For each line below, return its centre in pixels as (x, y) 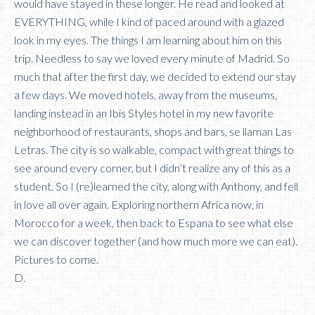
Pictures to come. (56, 259)
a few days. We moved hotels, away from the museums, (146, 94)
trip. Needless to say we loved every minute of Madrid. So (152, 58)
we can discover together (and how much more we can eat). (156, 240)
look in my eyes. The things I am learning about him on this (148, 39)
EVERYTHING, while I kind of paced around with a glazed (149, 21)
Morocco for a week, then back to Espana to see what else (154, 222)
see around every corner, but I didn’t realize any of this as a (152, 167)
